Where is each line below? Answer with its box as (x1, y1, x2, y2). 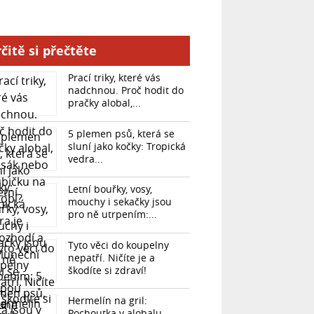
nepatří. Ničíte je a (67, 250, 155, 264)
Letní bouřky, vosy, (67, 182, 152, 196)
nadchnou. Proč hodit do (67, 83, 184, 97)
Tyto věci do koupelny (67, 238, 169, 252)
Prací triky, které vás (67, 71, 161, 84)
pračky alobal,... (67, 96, 141, 109)
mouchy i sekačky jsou (67, 195, 172, 209)
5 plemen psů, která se (67, 126, 175, 140)
